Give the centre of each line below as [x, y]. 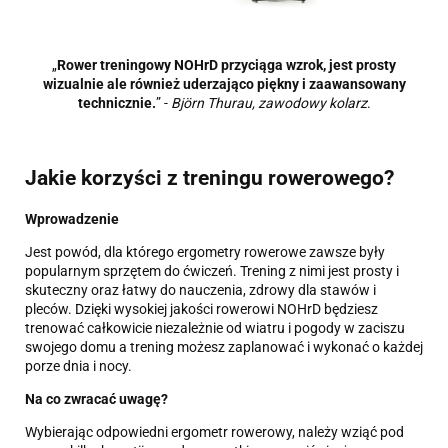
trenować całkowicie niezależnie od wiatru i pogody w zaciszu [215, 328]
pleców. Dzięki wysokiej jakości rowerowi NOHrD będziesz [201, 309]
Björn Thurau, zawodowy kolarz [268, 103]
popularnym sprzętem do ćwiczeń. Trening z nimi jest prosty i [212, 271]
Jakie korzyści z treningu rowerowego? [209, 177]
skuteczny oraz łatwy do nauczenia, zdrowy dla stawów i [200, 290]
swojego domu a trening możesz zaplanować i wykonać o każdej [224, 347]
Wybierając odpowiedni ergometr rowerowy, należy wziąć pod [214, 432]
